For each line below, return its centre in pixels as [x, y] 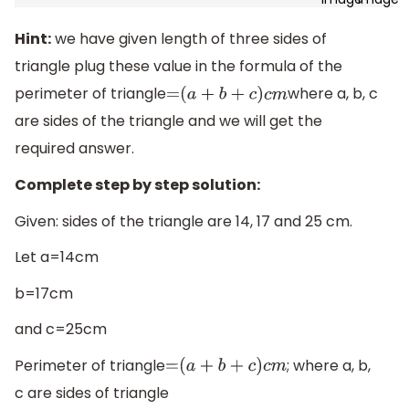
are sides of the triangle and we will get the [168, 121]
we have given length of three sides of [189, 39]
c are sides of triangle [92, 393]
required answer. [74, 149]
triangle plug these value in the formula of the [178, 67]
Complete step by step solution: [137, 185]
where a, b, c [332, 94]
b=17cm [44, 293]
